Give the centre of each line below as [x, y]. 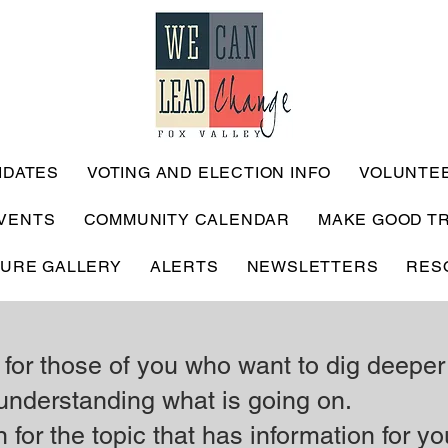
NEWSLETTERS [312, 266]
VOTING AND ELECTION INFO [209, 172]
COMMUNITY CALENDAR [186, 219]
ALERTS [184, 266]
